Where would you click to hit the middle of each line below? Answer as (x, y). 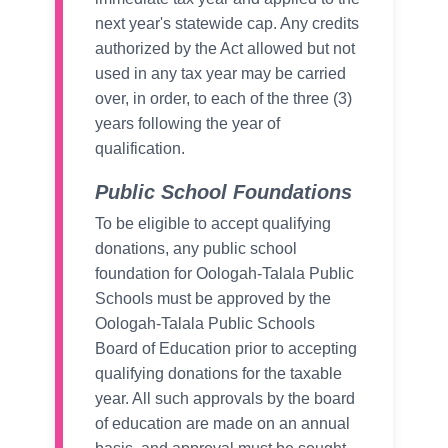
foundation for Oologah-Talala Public (224, 274)
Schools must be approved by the (213, 299)
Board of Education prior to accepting (226, 349)
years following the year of (187, 124)
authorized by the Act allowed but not (225, 49)
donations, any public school (196, 249)
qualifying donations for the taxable (218, 374)
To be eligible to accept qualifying (213, 224)
